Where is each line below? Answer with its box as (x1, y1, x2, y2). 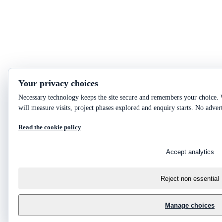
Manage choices (165, 201, 215, 209)
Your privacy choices (18, 78, 98, 89)
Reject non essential (161, 174, 219, 182)
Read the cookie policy (18, 123, 81, 131)
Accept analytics (166, 148, 214, 156)
